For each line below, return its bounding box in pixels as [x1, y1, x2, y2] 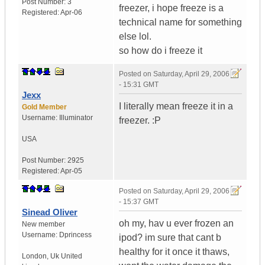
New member [22, 220, 65, 229]
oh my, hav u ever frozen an [119, 218, 234, 229]
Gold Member [22, 103, 67, 112]
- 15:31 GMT [119, 80, 159, 89]
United [61, 252, 82, 261]
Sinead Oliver [22, 207, 77, 218]
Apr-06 [60, 8, 82, 17]
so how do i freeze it [119, 46, 202, 56]
